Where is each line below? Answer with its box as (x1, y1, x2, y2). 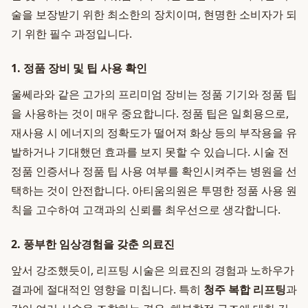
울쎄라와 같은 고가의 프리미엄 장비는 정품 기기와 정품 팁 (11, 87, 297, 102)
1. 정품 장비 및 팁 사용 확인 (11, 60, 147, 76)
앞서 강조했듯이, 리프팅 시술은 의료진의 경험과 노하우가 (11, 263, 294, 278)
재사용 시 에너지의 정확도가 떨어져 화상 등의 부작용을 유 (11, 125, 297, 140)
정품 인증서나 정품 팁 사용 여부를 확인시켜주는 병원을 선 (11, 164, 297, 179)
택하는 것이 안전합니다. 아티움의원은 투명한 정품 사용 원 (11, 183, 297, 198)
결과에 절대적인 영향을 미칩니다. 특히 (11, 282, 203, 297)
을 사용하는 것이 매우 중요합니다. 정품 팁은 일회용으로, (11, 106, 289, 121)
